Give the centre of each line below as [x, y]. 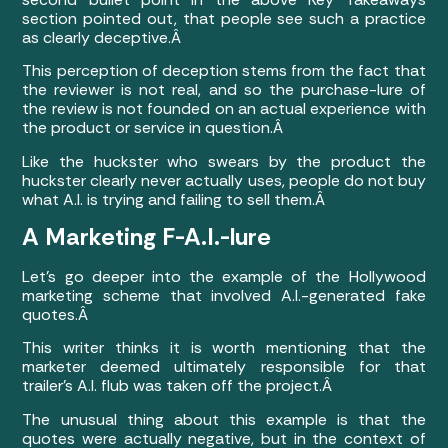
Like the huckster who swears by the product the [224, 161]
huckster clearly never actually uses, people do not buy [224, 180]
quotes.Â [57, 315]
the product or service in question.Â [155, 128]
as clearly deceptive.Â [104, 37]
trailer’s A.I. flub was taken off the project [171, 386]
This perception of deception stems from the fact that [224, 71]
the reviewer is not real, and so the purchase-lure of [224, 90]
